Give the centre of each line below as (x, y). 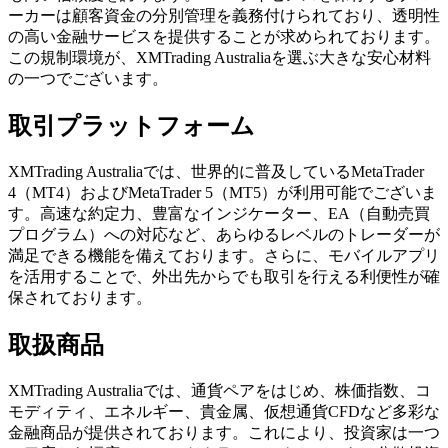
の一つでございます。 (88, 79)
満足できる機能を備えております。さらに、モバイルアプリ (224, 256)
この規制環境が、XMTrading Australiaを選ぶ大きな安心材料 (219, 58)
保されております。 (80, 298)
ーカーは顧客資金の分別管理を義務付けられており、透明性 (224, 16)
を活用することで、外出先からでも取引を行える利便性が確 (224, 277)
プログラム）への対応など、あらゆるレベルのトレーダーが (224, 235)
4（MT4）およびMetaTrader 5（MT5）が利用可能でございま (222, 193)
